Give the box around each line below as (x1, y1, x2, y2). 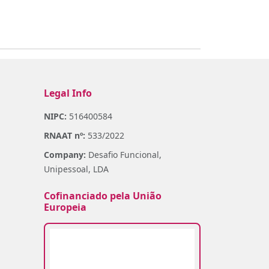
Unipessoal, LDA (44, 163, 109, 175)
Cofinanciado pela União (44, 189, 162, 202)
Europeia (44, 201, 86, 214)
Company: (44, 149, 86, 160)
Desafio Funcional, (86, 149, 162, 160)
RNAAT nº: (44, 130, 85, 141)
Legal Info (44, 86, 92, 100)
